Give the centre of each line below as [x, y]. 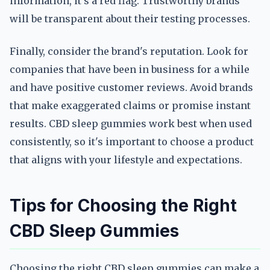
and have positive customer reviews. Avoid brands [131, 87]
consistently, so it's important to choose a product [132, 142]
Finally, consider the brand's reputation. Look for [129, 51]
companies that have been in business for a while [130, 69]
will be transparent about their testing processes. [130, 19]
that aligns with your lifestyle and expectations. [126, 160]
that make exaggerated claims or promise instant [130, 105]
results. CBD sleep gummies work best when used [131, 124]
